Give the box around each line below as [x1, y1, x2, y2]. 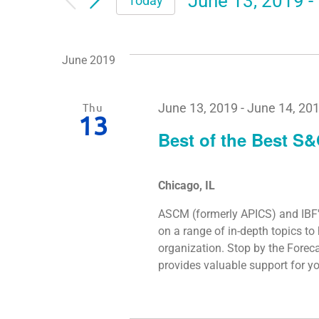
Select [187, 11, 239, 33]
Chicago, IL [158, 178, 216, 192]
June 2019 [62, 53, 115, 68]
